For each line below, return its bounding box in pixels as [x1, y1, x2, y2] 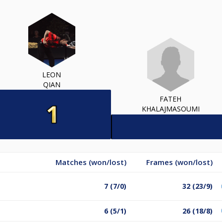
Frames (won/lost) [146, 157, 213, 167]
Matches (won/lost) [55, 157, 126, 167]
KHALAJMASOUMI [141, 104, 200, 114]
